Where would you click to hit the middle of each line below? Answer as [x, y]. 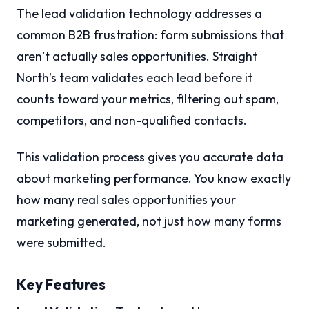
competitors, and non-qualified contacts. [132, 120]
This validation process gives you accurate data [150, 157]
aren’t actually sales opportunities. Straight [137, 56]
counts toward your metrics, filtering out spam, [148, 99]
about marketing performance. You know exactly [154, 178]
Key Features [61, 284]
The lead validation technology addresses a [139, 13]
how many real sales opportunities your [126, 199]
